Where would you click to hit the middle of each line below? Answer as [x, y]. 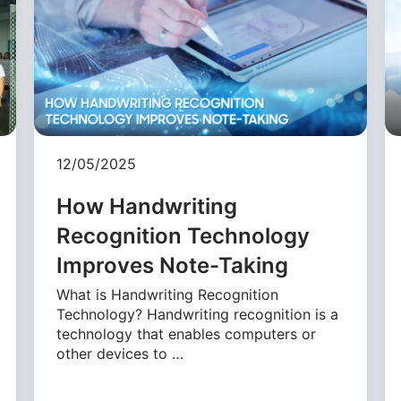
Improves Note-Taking [173, 266]
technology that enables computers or [187, 334]
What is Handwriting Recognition [168, 295]
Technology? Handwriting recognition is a [198, 315]
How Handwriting [147, 207]
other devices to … [120, 354]
